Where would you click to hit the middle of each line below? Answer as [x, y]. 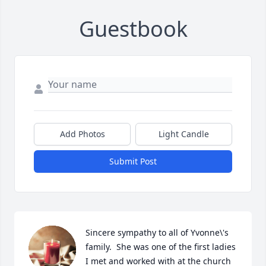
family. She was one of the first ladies [161, 247]
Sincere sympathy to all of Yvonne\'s [157, 233]
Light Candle [184, 134]
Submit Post [133, 161]
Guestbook [133, 29]
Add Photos [82, 134]
